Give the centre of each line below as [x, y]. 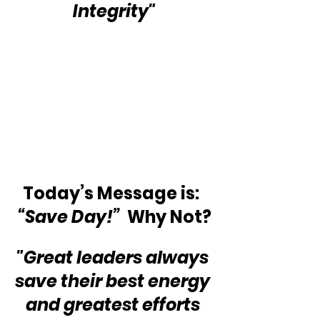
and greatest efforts [114, 305]
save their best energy [114, 281]
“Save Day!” [70, 217]
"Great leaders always [114, 258]
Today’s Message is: [114, 194]
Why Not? [167, 217]
